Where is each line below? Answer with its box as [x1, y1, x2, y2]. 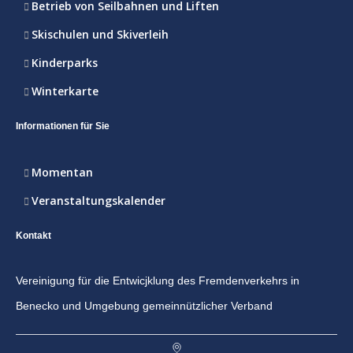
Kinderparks [32, 55, 98, 71]
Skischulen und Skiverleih [32, 27, 169, 43]
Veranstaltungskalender [32, 193, 165, 209]
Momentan [32, 165, 93, 180]
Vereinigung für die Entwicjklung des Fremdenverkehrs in [16, 274, 299, 288]
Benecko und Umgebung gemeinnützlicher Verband [16, 299, 273, 313]
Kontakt [16, 230, 51, 242]
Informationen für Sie [16, 121, 110, 132]
